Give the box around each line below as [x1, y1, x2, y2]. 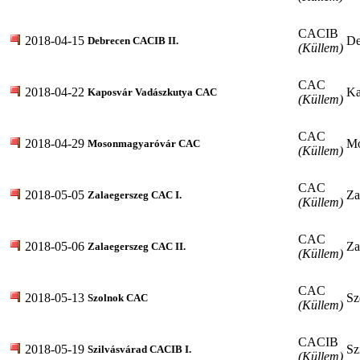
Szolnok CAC [88, 291, 148, 304]
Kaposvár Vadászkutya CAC [88, 85, 217, 98]
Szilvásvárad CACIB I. [88, 342, 191, 355]
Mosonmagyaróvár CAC [88, 137, 200, 149]
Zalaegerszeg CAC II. [88, 239, 186, 252]
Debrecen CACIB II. [88, 34, 178, 47]
